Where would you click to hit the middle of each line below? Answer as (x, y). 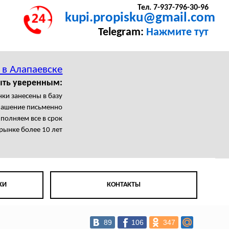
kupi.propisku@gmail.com (140, 18)
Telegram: (122, 33)
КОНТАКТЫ (124, 185)
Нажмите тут (177, 33)
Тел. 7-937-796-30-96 (173, 8)
